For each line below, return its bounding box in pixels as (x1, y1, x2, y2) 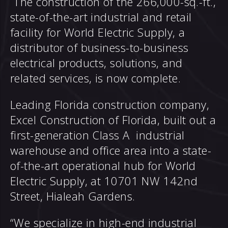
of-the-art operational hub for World (10, 158, 196, 173)
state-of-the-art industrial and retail (10, 9, 192, 24)
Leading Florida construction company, (10, 97, 210, 112)
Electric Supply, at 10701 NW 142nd (10, 173, 197, 188)
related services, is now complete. (10, 70, 181, 85)
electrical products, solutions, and (10, 55, 183, 70)
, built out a (157, 112, 216, 127)
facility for (10, 24, 64, 40)
